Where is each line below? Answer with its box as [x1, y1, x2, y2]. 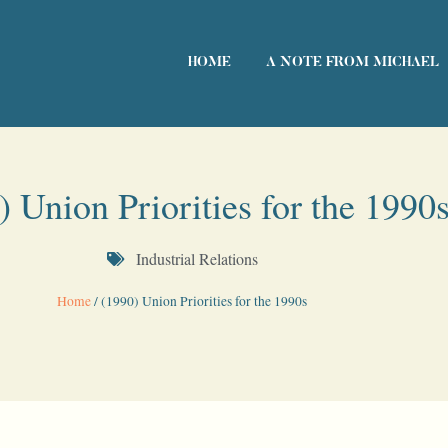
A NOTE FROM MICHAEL [266, 56, 440, 71]
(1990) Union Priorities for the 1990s [101, 291, 307, 310]
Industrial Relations [135, 247, 258, 269]
